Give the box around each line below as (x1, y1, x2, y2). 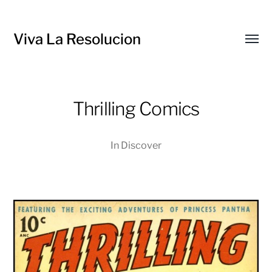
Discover (121, 139, 161, 151)
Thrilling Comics (72, 98, 200, 120)
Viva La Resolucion (13, 30, 141, 48)
